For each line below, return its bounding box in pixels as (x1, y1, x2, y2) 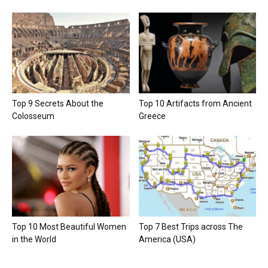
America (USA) (138, 234, 196, 245)
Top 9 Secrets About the (12, 98, 103, 108)
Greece (138, 111, 166, 121)
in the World (12, 234, 56, 245)
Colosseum (12, 111, 54, 121)
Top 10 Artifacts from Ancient (138, 98, 252, 108)
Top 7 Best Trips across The (138, 222, 243, 232)
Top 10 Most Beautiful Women (12, 222, 126, 232)
